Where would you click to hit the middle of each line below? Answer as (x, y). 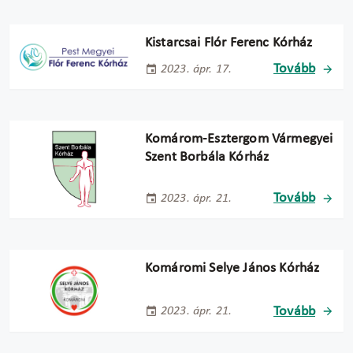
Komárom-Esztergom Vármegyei (239, 139)
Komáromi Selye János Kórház (232, 269)
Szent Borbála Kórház (207, 158)
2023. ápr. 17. (197, 69)
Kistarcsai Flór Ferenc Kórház (229, 43)
